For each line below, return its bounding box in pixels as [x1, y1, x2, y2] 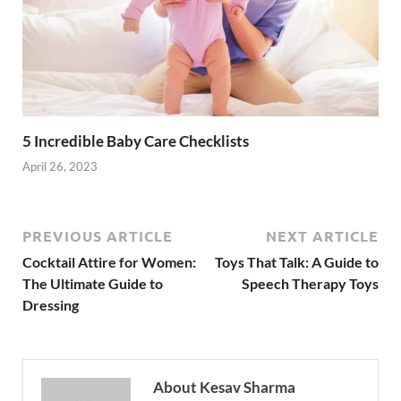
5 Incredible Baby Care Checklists [22, 131, 249, 150]
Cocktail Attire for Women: [22, 253, 196, 271]
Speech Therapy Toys [242, 275, 379, 293]
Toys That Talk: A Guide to [215, 253, 379, 271]
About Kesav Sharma [153, 378, 295, 397]
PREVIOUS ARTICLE [22, 226, 173, 246]
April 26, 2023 [22, 159, 98, 175]
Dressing [22, 296, 79, 314]
